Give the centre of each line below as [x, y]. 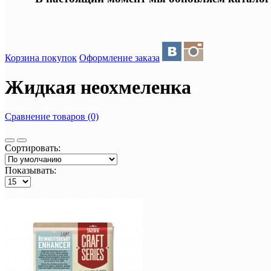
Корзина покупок [41, 57]
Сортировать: [33, 148]
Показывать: [31, 171]
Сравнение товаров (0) [52, 117]
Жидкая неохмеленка [98, 87]
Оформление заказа [119, 57]
